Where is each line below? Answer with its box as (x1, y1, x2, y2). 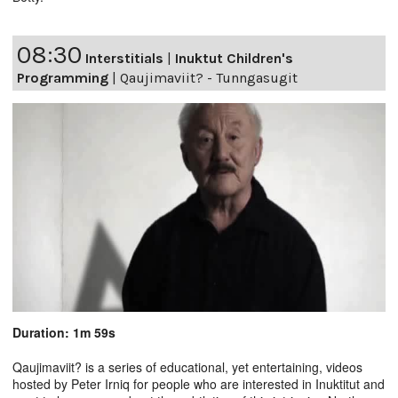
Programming (17, 69, 108, 87)
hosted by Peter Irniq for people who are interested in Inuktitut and (12, 375, 385, 394)
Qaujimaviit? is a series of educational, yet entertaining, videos (12, 358, 362, 377)
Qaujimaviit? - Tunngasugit (120, 69, 298, 87)
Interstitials (85, 50, 163, 68)
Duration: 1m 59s (12, 323, 115, 342)
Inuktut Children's (175, 50, 293, 68)
